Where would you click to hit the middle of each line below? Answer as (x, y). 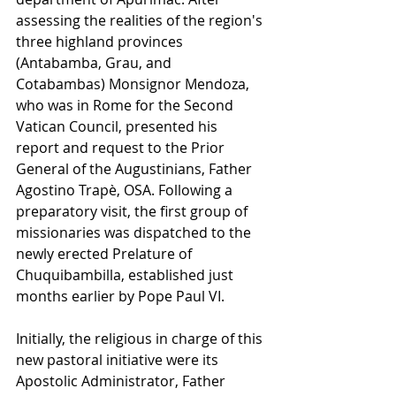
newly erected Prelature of (106, 253)
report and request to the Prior (122, 147)
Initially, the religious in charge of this (141, 338)
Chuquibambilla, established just (126, 274)
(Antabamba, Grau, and (95, 62)
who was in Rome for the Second (126, 105)
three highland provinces (101, 41)
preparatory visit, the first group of (133, 211)
